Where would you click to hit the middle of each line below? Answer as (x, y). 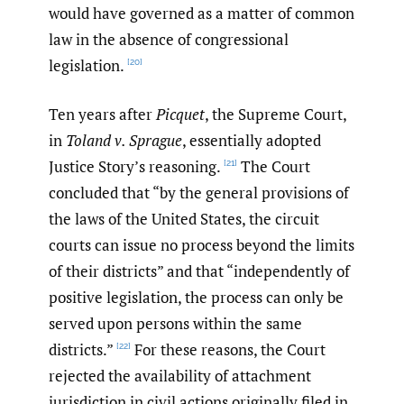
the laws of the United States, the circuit (184, 219)
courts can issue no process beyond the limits (202, 245)
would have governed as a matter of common (202, 13)
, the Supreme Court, (275, 115)
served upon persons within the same (175, 324)
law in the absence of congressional (169, 39)
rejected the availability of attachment (180, 376)
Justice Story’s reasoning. (135, 167)
